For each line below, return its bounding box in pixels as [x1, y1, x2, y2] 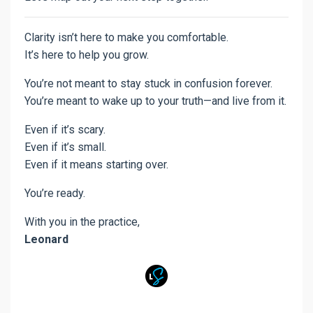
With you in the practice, [24, 214, 140, 228]
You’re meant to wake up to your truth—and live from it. [24, 94, 286, 108]
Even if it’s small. [24, 140, 106, 154]
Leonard [24, 232, 68, 246]
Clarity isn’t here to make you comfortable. [24, 30, 228, 44]
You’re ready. [24, 186, 85, 200]
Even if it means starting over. [24, 157, 168, 171]
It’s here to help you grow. [24, 48, 149, 61]
